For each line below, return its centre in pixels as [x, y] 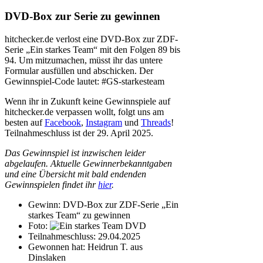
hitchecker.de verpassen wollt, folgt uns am [84, 112]
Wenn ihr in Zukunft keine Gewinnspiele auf [87, 102]
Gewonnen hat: [58, 247]
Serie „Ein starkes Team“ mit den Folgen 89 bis [92, 50]
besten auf [25, 123]
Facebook [63, 123]
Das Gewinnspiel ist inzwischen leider [75, 153]
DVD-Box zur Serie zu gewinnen [82, 16]
